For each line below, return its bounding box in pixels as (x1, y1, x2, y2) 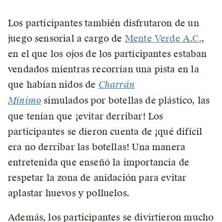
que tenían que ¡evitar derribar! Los (8, 111, 164, 122)
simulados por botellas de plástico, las (41, 95, 210, 107)
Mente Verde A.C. (124, 33, 201, 45)
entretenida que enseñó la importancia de (8, 157, 190, 168)
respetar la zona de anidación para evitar (8, 172, 187, 184)
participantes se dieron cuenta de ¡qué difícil (8, 126, 203, 138)
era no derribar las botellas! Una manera (8, 141, 186, 153)
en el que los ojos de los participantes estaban (8, 48, 207, 60)
